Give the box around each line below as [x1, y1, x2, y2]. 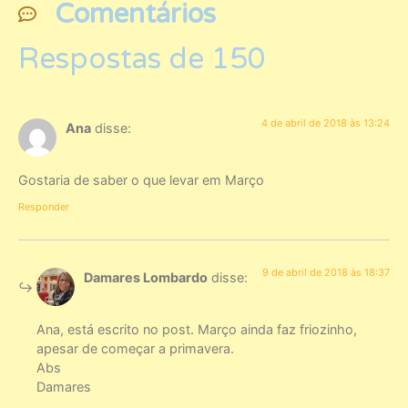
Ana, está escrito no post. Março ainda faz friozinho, [36, 321, 357, 337]
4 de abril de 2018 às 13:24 [261, 117, 390, 130]
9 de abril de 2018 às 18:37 [262, 266, 390, 280]
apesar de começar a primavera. [36, 340, 234, 356]
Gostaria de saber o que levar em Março [18, 171, 264, 188]
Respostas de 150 [18, 42, 266, 77]
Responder [18, 200, 69, 214]
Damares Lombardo [84, 270, 208, 286]
